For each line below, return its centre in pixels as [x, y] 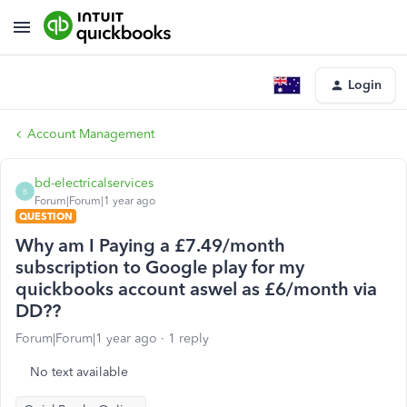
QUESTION [46, 216]
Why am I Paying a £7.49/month [150, 245]
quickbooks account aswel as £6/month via [196, 289]
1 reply [189, 338]
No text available [79, 372]
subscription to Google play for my [160, 267]
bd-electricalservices [94, 183]
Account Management [91, 134]
